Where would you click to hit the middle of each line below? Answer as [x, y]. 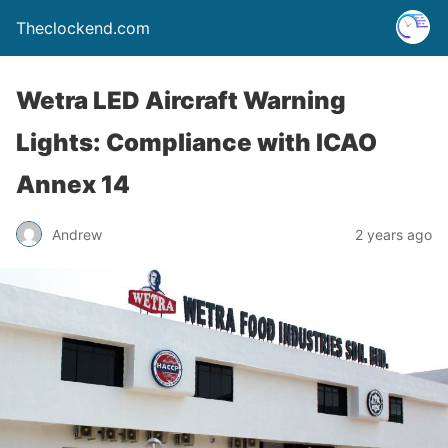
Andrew [77, 234]
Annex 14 [73, 184]
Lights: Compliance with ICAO [196, 142]
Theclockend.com [83, 28]
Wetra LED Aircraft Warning [181, 100]
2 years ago [393, 234]
